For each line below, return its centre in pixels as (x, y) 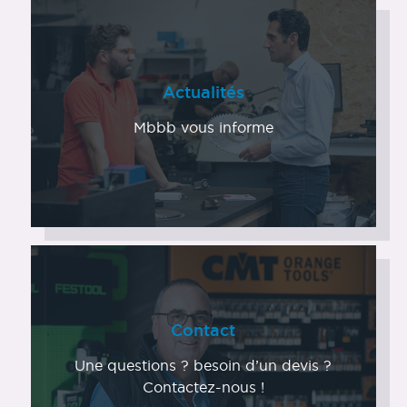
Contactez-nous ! (203, 387)
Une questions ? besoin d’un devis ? (203, 366)
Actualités (203, 92)
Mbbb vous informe (203, 128)
